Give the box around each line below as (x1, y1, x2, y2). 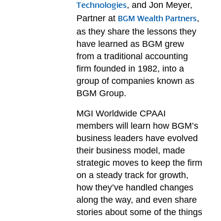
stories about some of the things (76, 207, 203, 217)
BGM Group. (76, 88, 127, 99)
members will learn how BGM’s (76, 120, 199, 131)
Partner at (76, 13, 118, 24)
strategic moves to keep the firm (76, 157, 203, 168)
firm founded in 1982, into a (76, 64, 184, 74)
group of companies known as (76, 76, 195, 86)
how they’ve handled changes (76, 182, 194, 192)
